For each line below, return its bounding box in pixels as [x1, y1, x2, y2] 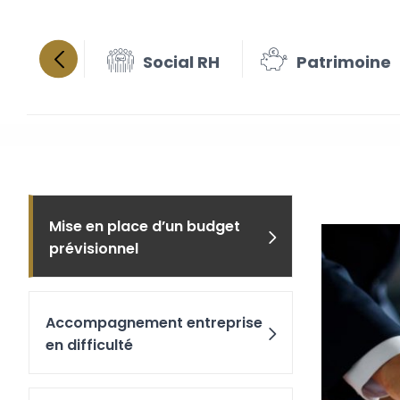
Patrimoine [296, 50, 392, 73]
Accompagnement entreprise [46, 312, 262, 333]
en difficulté [46, 335, 133, 355]
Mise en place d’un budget [49, 216, 240, 237]
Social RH [143, 50, 221, 73]
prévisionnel [49, 238, 138, 259]
